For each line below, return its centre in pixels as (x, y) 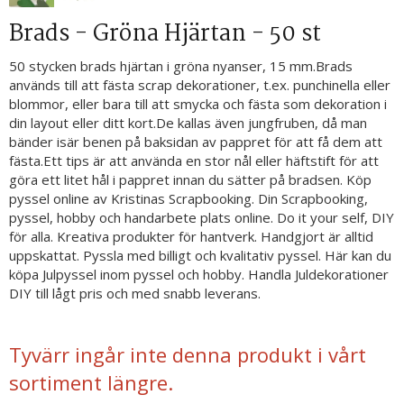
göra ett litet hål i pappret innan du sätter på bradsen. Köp (190, 179)
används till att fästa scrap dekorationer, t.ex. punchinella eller (200, 85)
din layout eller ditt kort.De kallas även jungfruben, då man (188, 123)
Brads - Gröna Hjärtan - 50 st (165, 34)
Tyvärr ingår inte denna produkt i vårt (188, 354)
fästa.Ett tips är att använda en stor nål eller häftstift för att (194, 161)
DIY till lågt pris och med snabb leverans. (135, 293)
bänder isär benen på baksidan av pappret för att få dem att (196, 142)
